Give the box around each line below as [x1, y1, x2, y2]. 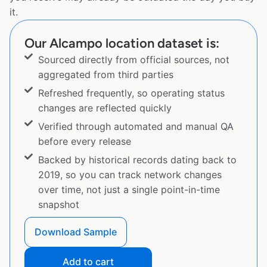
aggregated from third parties [38, 68, 173, 80]
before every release [38, 135, 131, 147]
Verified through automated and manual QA [38, 120, 234, 132]
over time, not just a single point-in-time [38, 183, 220, 195]
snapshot [38, 198, 79, 210]
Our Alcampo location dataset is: [24, 35, 219, 51]
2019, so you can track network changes [38, 168, 222, 181]
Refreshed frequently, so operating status [38, 86, 225, 99]
